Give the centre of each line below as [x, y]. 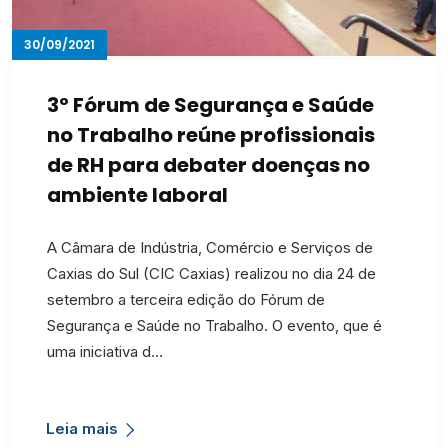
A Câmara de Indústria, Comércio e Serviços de [210, 247]
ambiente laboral [139, 194]
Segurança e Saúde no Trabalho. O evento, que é [214, 325]
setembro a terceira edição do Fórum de [186, 299]
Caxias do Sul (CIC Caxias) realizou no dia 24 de [211, 273]
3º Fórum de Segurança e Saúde [210, 104]
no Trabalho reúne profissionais [211, 134]
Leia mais [82, 428]
